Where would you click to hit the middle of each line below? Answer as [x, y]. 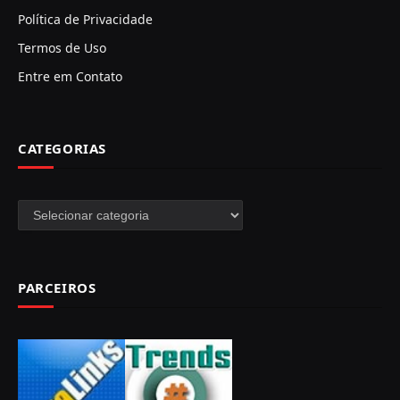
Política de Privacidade [85, 19]
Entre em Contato [70, 76]
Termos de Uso [62, 47]
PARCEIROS [57, 287]
